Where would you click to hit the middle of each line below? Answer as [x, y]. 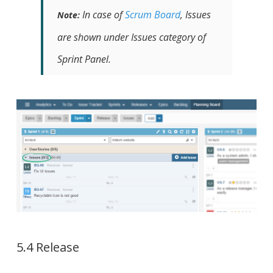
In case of [102, 14]
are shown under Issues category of [132, 37]
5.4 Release [48, 247]
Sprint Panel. [84, 59]
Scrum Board [153, 14]
